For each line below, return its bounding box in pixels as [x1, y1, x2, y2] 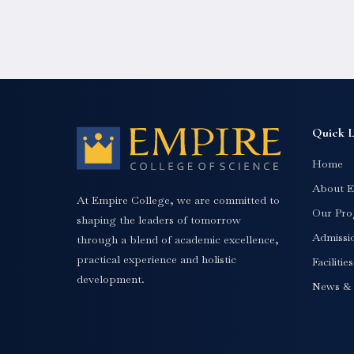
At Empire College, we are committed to [77, 192, 280, 207]
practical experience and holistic [77, 251, 236, 266]
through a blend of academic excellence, [77, 232, 279, 247]
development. [77, 271, 145, 286]
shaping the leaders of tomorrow [77, 212, 241, 227]
